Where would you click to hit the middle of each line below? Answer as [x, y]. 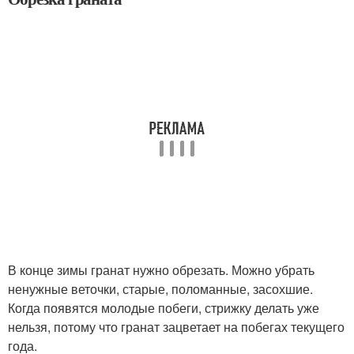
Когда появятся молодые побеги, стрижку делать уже [164, 308]
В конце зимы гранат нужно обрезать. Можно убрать [161, 270]
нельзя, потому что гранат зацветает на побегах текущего [176, 327]
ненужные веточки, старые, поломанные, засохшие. [160, 289]
